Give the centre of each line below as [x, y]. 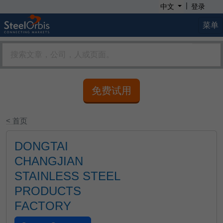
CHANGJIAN [49, 161]
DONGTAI [41, 146]
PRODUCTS [48, 191]
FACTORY [43, 206]
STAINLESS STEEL [67, 176]
